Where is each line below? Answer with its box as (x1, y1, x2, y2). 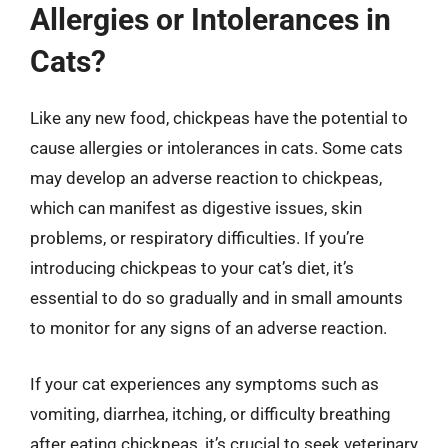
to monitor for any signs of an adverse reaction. (30, 318, 387, 338)
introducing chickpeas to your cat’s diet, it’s (30, 258, 354, 278)
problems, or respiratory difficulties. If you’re (30, 228, 364, 248)
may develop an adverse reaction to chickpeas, (30, 168, 382, 188)
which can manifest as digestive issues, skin (30, 198, 362, 218)
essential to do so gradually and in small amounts (30, 288, 403, 308)
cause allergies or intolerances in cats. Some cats (30, 138, 403, 158)
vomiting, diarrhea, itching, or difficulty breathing (30, 403, 391, 424)
